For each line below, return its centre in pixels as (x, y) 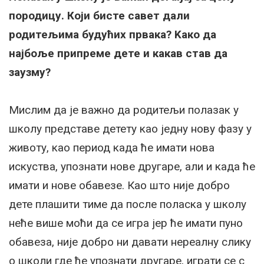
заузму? (31, 72)
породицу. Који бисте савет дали (99, 15)
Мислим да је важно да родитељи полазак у (124, 110)
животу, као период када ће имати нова (112, 147)
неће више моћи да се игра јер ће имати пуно (126, 223)
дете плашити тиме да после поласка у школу (128, 204)
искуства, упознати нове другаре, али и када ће (132, 166)
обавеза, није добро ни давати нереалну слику (130, 242)
